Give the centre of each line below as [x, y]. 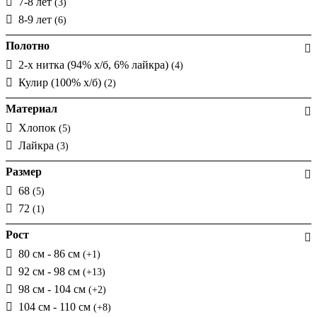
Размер [24, 171]
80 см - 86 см [51, 253]
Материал [31, 108]
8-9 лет [36, 19]
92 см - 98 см [51, 271]
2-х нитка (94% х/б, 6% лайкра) [95, 64]
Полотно [28, 45]
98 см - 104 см [53, 289]
